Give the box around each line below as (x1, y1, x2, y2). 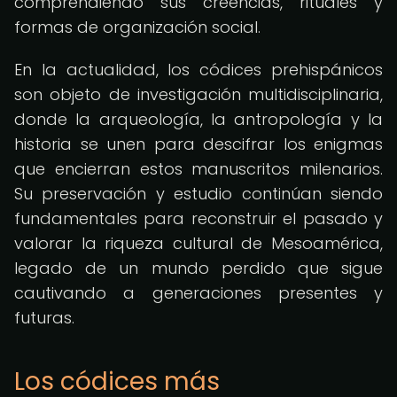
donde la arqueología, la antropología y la (14, 108, 383, 130)
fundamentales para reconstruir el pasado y (14, 207, 383, 230)
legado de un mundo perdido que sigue (14, 257, 383, 279)
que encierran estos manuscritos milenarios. (14, 158, 383, 180)
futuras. (14, 307, 74, 329)
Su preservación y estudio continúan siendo (14, 183, 383, 205)
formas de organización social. (14, 16, 261, 38)
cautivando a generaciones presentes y (14, 282, 383, 304)
